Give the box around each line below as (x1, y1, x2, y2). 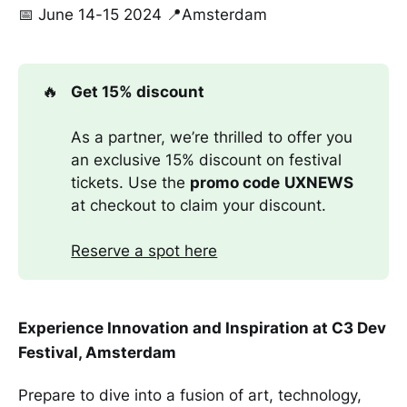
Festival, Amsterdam (18, 342, 176, 362)
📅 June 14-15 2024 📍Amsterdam (18, 5, 267, 24)
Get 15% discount (71, 82, 205, 101)
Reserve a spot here (71, 241, 218, 260)
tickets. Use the (71, 173, 191, 192)
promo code (190, 173, 281, 192)
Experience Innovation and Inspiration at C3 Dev (18, 318, 386, 337)
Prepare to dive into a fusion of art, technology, (18, 385, 362, 404)
